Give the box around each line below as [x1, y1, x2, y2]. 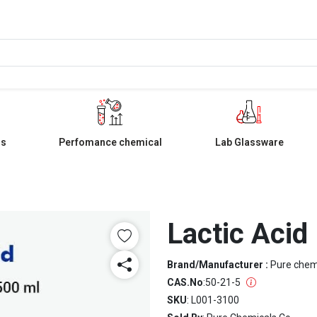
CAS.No [167, 277, 203, 288]
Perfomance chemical [59, 137, 162, 148]
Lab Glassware [214, 137, 284, 148]
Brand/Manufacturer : [167, 259, 270, 270]
